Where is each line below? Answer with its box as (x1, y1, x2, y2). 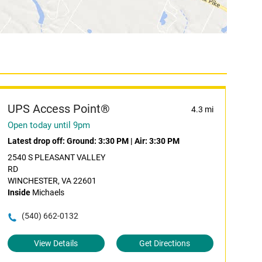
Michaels (30, 188, 64, 197)
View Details (34, 239, 78, 248)
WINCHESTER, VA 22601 (7, 176, 96, 185)
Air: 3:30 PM (134, 136, 180, 146)
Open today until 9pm (7, 120, 90, 130)
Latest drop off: (7, 136, 67, 146)
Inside (7, 188, 30, 197)
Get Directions (139, 239, 191, 248)
